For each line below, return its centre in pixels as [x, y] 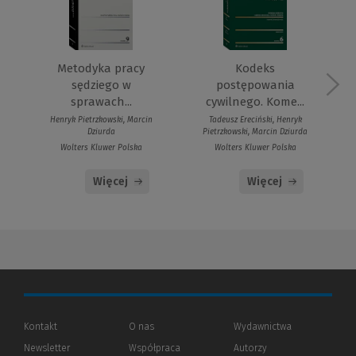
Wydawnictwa [262, 327]
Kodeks [255, 69]
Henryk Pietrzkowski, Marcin [101, 120]
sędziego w [101, 85]
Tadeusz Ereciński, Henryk [255, 120]
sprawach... [101, 102]
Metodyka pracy [101, 69]
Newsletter [47, 348]
